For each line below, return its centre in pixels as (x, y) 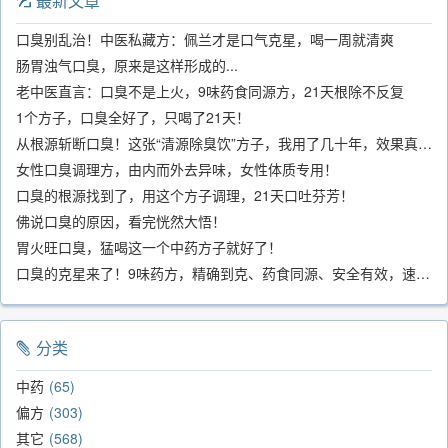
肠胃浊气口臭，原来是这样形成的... (127, 65)
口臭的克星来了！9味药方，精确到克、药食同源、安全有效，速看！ (423, 273)
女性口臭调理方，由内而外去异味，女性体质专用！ (177, 169)
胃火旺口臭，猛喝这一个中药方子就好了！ (149, 247)
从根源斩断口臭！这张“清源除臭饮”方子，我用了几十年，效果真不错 (425, 143)
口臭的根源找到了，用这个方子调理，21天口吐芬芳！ (185, 195)
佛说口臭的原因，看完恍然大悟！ (121, 221)
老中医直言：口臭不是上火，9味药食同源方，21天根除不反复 (210, 91)
